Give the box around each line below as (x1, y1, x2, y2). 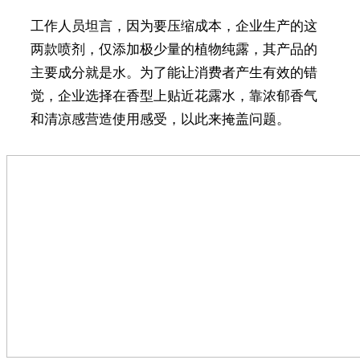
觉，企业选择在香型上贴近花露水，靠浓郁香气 (30, 88, 317, 104)
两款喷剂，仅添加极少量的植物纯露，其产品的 (30, 41, 317, 57)
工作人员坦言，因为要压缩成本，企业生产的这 (30, 18, 317, 34)
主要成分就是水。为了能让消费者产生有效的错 (30, 64, 317, 80)
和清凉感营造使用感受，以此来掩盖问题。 (30, 111, 290, 127)
